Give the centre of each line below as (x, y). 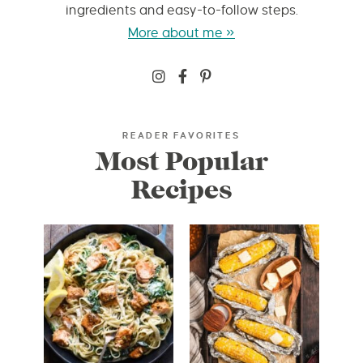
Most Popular (181, 161)
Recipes (181, 190)
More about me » (181, 33)
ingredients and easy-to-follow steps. (181, 10)
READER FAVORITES (181, 135)
